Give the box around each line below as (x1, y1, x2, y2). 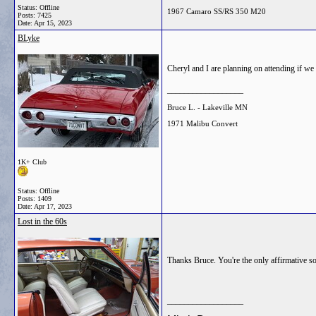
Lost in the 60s (18, 217, 67, 226)
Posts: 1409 (18, 195, 51, 202)
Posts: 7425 (18, 11, 51, 19)
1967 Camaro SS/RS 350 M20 (167, 6, 266, 16)
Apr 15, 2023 (34, 19, 72, 27)
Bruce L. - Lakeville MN (167, 102, 248, 111)
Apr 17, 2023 (34, 202, 72, 210)
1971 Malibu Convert (167, 119, 238, 128)
